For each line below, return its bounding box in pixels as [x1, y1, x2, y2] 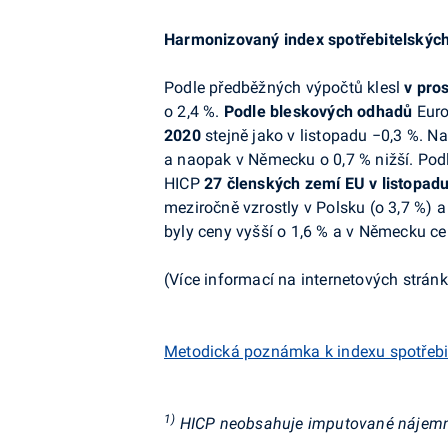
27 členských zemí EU [204, 174, 370, 193]
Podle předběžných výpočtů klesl [164, 78, 405, 97]
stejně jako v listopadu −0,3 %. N [200, 126, 439, 145]
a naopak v [164, 150, 244, 169]
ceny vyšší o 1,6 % [198, 222, 329, 241]
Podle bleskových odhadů [223, 102, 413, 121]
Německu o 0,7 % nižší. [244, 150, 418, 169]
